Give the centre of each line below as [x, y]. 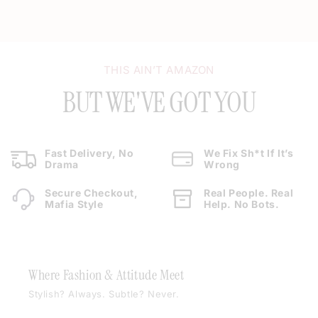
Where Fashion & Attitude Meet [106, 275]
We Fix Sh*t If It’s [249, 153]
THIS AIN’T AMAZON [159, 70]
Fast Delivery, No [89, 153]
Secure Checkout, [92, 193]
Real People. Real [249, 193]
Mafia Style [74, 204]
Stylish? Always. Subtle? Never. [104, 294]
